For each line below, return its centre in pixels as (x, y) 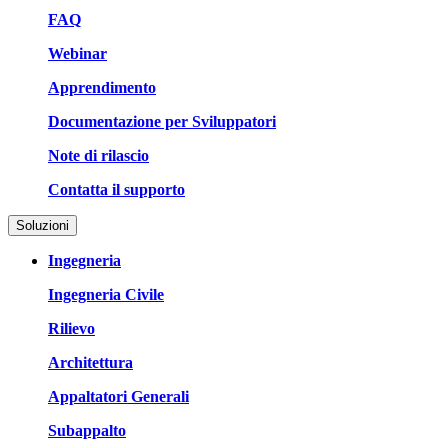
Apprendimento (102, 87)
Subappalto (87, 430)
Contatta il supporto (116, 189)
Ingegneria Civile (106, 294)
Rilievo (71, 328)
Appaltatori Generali (118, 396)
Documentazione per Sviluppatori (162, 121)
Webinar (77, 53)
